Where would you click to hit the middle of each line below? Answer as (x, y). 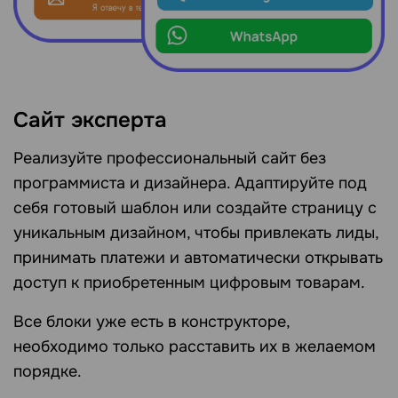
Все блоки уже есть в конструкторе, (151, 322)
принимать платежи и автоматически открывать (198, 258)
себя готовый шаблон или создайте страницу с (195, 208)
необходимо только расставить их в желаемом (195, 347)
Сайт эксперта (90, 120)
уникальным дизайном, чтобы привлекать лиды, (196, 233)
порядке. (48, 372)
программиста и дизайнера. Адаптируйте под (190, 183)
